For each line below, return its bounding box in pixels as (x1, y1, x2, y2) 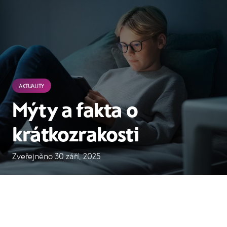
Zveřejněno (12, 151, 55, 161)
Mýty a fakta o (12, 97, 138, 122)
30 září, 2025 (55, 151, 101, 161)
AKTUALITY (19, 82, 45, 89)
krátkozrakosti (12, 121, 139, 146)
